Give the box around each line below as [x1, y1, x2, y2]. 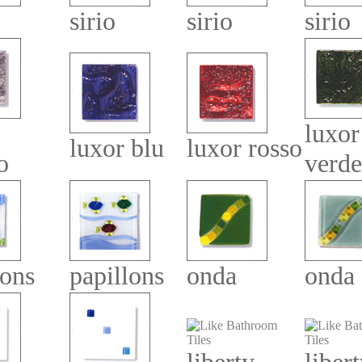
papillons [69, 261, 164, 290]
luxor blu [69, 133, 164, 162]
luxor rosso [187, 133, 302, 162]
